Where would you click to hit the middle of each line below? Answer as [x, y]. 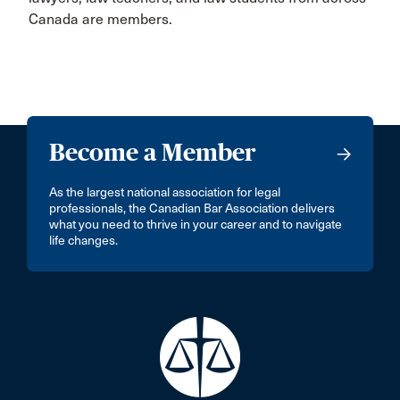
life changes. [84, 241]
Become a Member [153, 152]
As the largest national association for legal [165, 192]
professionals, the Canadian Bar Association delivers [192, 208]
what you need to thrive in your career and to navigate [196, 225]
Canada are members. [100, 19]
